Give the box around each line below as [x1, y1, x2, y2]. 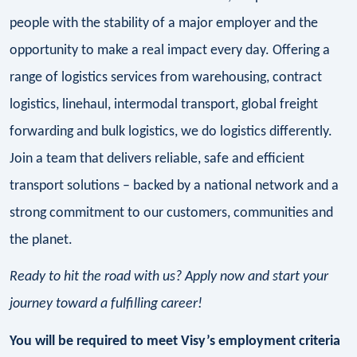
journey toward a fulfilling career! [10, 296, 202, 312]
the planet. [10, 232, 73, 248]
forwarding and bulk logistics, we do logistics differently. [10, 124, 332, 139]
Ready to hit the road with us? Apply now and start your [10, 269, 328, 285]
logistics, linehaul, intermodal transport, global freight [10, 96, 318, 112]
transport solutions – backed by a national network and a [10, 178, 339, 194]
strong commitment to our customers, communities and [10, 205, 333, 221]
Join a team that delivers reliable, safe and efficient [10, 151, 304, 167]
